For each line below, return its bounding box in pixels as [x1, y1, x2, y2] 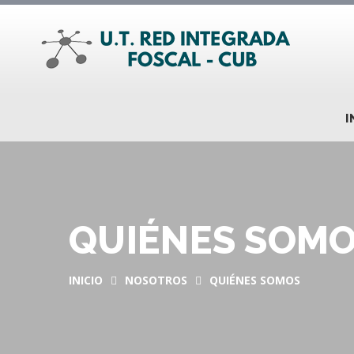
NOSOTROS [125, 273, 187, 288]
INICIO [69, 273, 103, 288]
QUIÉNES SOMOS [209, 273, 300, 288]
